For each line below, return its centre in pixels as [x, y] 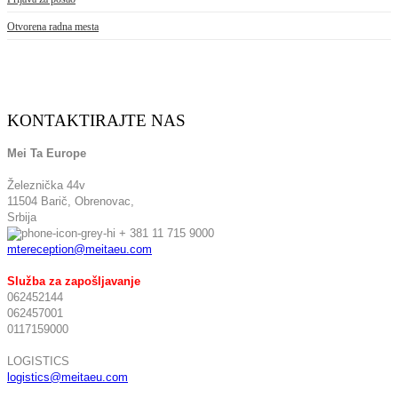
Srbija [22, 217]
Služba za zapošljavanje [74, 281]
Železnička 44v [46, 185]
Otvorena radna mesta [53, 27]
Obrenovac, [103, 201]
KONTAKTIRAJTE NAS [96, 120]
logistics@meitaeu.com [68, 377]
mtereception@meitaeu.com [80, 249]
